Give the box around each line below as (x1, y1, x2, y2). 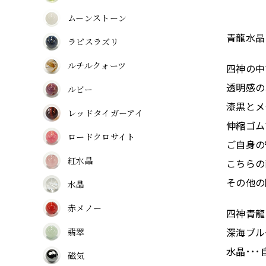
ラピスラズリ (68, 35, 119, 47)
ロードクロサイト (68, 130, 135, 142)
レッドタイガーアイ (68, 106, 143, 119)
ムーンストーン (68, 11, 127, 24)
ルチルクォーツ (68, 59, 126, 71)
